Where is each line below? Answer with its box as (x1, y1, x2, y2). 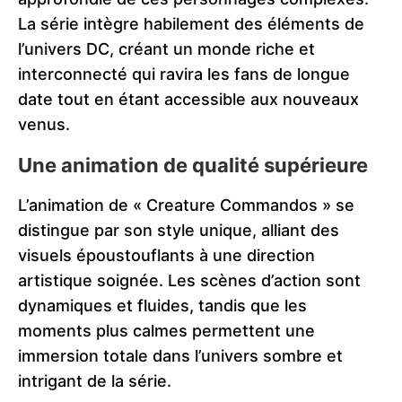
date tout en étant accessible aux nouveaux (18, 90, 359, 109)
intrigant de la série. (18, 371, 171, 391)
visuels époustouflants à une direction (18, 246, 315, 266)
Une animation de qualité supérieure (18, 153, 368, 178)
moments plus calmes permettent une (18, 321, 315, 341)
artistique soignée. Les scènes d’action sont (18, 271, 361, 291)
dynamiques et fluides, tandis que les (18, 296, 307, 316)
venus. (18, 115, 70, 135)
